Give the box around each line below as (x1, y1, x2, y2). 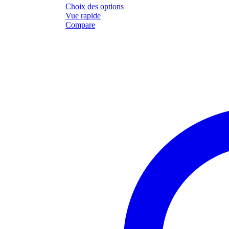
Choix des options (65, 2, 124, 11)
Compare (65, 20, 95, 30)
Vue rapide (65, 11, 101, 20)
